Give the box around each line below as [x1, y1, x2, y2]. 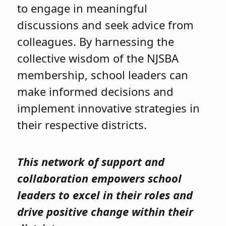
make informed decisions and [17, 83, 174, 99]
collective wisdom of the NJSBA [17, 50, 179, 66]
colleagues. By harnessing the [17, 33, 175, 49]
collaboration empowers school [17, 171, 182, 186]
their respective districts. [17, 117, 147, 132]
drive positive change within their [17, 204, 194, 219]
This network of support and [17, 154, 165, 169]
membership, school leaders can [17, 67, 189, 82]
